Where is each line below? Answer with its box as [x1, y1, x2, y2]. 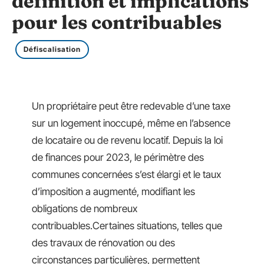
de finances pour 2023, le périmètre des [32, 151, 204, 163]
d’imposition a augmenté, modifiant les [32, 186, 195, 197]
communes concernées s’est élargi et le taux [32, 169, 221, 180]
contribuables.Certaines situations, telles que [32, 220, 222, 232]
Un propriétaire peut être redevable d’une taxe [32, 100, 230, 112]
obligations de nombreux [32, 203, 137, 214]
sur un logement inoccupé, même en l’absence [32, 117, 230, 129]
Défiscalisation [24, 45, 81, 54]
